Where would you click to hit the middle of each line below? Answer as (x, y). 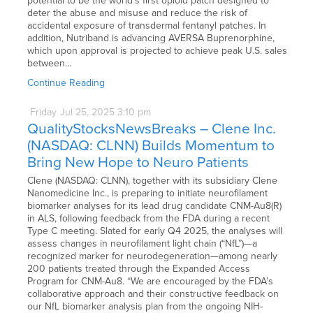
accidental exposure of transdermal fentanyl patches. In (147, 25)
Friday (44, 112)
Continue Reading (66, 82)
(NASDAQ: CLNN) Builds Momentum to (151, 146)
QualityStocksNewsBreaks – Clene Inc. (152, 129)
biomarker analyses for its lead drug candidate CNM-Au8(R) (155, 206)
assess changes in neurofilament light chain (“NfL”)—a (143, 244)
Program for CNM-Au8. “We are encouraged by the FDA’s (151, 282)
